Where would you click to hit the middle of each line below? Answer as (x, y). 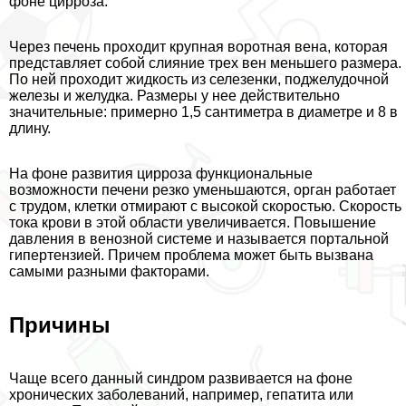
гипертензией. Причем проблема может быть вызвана (191, 256)
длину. (30, 129)
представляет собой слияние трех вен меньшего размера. (205, 63)
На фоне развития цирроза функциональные (161, 174)
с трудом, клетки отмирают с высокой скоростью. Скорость (205, 207)
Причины (60, 325)
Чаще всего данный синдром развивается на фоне (181, 378)
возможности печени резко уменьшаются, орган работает (203, 190)
